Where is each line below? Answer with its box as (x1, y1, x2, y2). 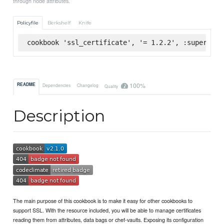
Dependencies (42, 81, 71, 88)
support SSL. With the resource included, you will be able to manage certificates (13, 206, 201, 214)
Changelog (76, 81, 98, 88)
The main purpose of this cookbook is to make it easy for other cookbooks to (13, 196, 193, 205)
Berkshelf (47, 19, 70, 25)
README (17, 81, 36, 88)
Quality (104, 82, 119, 89)
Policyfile (17, 19, 39, 25)
